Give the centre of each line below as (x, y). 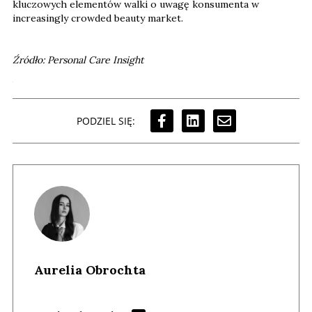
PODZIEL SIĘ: (106, 120)
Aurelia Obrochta (90, 270)
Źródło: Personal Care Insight (78, 60)
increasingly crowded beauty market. (98, 18)
